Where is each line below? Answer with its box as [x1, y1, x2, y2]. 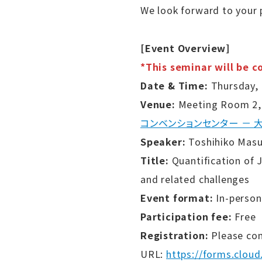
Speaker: [140, 134, 186, 149]
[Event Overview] [140, 40, 230, 55]
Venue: [140, 96, 175, 111]
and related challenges [140, 171, 250, 186]
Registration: [140, 227, 209, 242]
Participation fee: [140, 209, 232, 223]
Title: [140, 153, 169, 167]
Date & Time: [140, 78, 208, 92]
